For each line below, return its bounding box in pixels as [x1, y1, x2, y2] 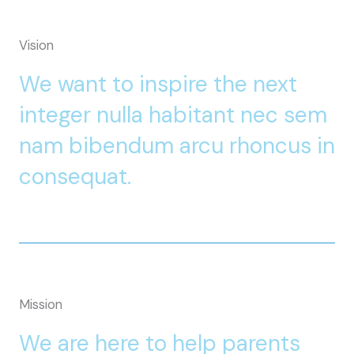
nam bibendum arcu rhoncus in [19, 131, 335, 160]
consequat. [19, 162, 131, 191]
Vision [19, 37, 54, 54]
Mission [19, 296, 62, 313]
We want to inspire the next [19, 70, 297, 99]
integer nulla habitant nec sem [19, 100, 327, 130]
